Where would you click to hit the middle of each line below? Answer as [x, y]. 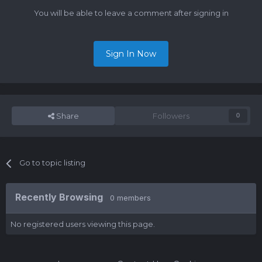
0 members [130, 198]
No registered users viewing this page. [83, 224]
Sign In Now [131, 54]
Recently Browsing [63, 197]
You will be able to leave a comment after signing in [131, 13]
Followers [171, 116]
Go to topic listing [53, 163]
